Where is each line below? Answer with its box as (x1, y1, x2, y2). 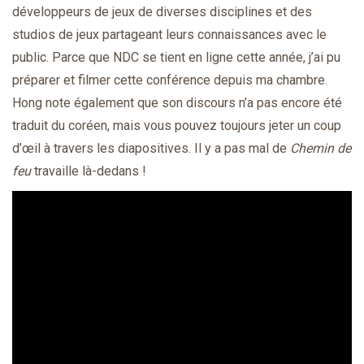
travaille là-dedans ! (31, 162, 146, 179)
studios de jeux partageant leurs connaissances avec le (12, 26, 327, 42)
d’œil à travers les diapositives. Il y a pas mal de (12, 140, 290, 156)
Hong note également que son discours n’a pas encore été (12, 94, 342, 110)
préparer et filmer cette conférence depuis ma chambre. (12, 71, 327, 88)
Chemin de (290, 140, 351, 156)
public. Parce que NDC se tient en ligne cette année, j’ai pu (12, 49, 340, 65)
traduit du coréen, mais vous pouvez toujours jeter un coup (12, 117, 341, 133)
